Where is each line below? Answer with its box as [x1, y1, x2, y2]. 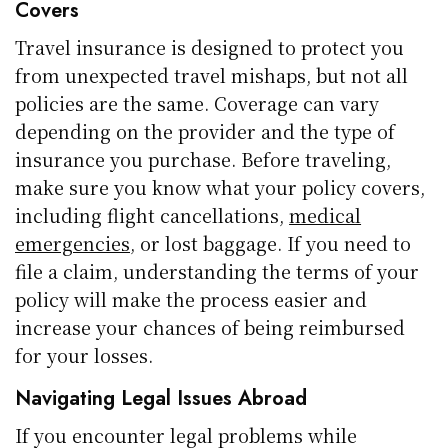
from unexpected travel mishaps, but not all [15, 61, 409, 88]
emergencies [15, 229, 130, 256]
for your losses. [15, 341, 154, 368]
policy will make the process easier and [15, 285, 368, 312]
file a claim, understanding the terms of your [15, 257, 420, 284]
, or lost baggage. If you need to [130, 229, 412, 256]
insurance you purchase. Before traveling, [15, 145, 392, 172]
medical [289, 201, 362, 228]
